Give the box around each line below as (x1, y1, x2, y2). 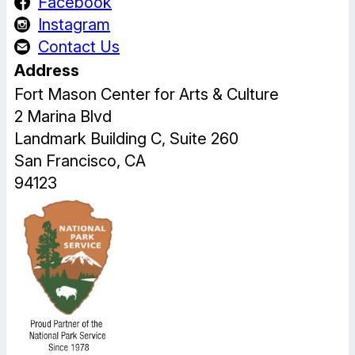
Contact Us (38, 36, 120, 56)
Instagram (38, 14, 110, 34)
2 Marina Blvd (14, 106, 112, 126)
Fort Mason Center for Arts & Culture (14, 84, 279, 104)
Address (14, 60, 79, 80)
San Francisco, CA (14, 151, 146, 170)
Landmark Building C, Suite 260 (14, 128, 239, 148)
